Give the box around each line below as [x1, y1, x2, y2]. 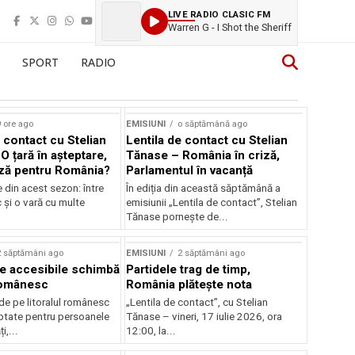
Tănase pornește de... [126, 211, 229, 223]
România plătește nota [126, 277, 253, 292]
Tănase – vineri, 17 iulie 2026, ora [126, 311, 283, 323]
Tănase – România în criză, [126, 148, 281, 162]
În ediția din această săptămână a [126, 182, 281, 194]
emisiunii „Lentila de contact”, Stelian [126, 197, 298, 208]
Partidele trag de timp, [126, 262, 251, 277]
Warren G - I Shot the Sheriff [168, 21, 292, 33]
